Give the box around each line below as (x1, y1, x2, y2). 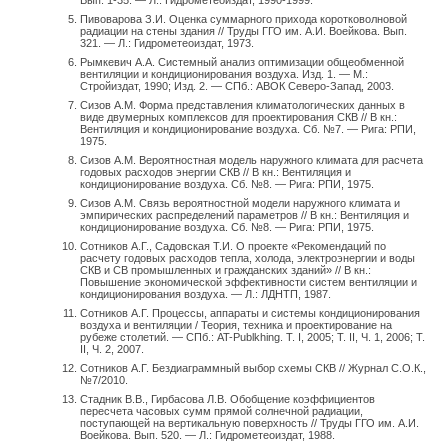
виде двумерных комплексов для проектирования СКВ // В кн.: (80, 111, 397, 124)
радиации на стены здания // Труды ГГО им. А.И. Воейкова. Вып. (80, 25, 407, 38)
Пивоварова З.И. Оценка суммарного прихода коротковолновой (80, 13, 407, 26)
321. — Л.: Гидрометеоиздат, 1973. (80, 37, 254, 50)
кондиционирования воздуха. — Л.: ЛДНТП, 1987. (80, 288, 331, 301)
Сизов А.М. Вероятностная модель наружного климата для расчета (80, 154, 423, 167)
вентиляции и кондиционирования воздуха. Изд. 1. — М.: (80, 68, 368, 81)
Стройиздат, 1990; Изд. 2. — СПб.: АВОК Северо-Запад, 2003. (80, 80, 394, 93)
